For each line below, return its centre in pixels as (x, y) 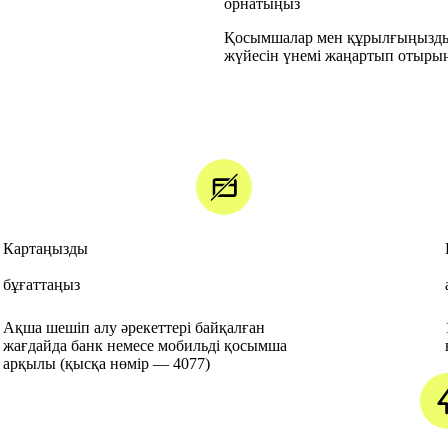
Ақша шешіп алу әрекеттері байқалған (133, 328)
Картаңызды (45, 249)
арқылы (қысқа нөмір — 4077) (106, 364)
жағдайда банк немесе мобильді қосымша (144, 346)
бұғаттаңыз (41, 285)
